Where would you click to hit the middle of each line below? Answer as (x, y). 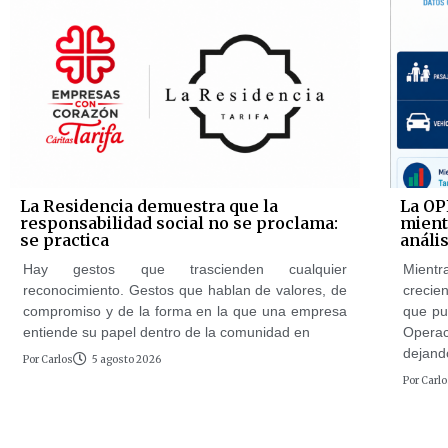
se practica (64, 239)
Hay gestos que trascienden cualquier (185, 268)
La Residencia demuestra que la (149, 205)
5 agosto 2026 (126, 359)
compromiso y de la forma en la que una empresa (185, 310)
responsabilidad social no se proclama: (179, 222)
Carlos (56, 359)
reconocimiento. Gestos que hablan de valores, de (185, 289)
